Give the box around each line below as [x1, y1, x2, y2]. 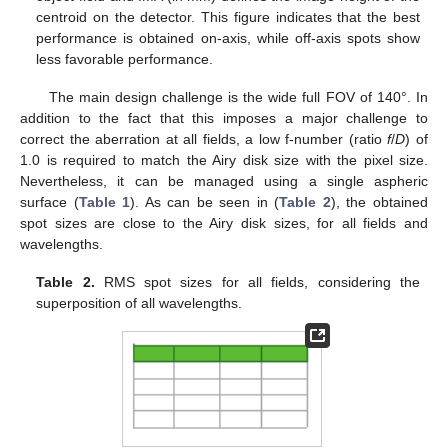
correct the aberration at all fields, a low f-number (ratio [20, 131, 388, 148]
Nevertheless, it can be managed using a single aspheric [20, 173, 428, 190]
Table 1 [78, 194, 131, 211]
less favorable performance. [36, 50, 214, 67]
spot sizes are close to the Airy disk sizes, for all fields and [20, 215, 428, 232]
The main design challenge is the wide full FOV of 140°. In [48, 89, 428, 106]
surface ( [20, 194, 79, 211]
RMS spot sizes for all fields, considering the [94, 274, 420, 291]
